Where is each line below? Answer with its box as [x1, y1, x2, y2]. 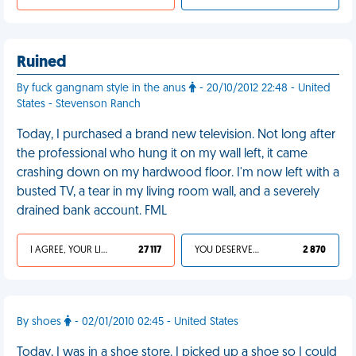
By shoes [17, 316, 64, 328]
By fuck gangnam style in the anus [17, 83, 189, 95]
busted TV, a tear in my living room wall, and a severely [17, 186, 319, 199]
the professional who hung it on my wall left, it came [17, 148, 308, 161]
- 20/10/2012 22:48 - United [196, 83, 331, 95]
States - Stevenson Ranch [17, 99, 141, 110]
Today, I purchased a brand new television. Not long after [17, 129, 335, 141]
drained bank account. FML [17, 205, 167, 218]
